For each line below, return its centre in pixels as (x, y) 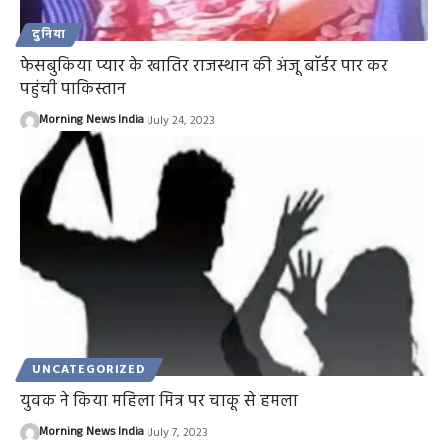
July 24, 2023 (181, 121)
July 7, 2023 (178, 433)
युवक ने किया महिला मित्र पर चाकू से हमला (159, 402)
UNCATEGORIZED (89, 370)
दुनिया (49, 35)
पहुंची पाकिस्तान (73, 90)
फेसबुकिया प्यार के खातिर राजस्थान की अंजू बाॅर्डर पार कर (204, 67)
